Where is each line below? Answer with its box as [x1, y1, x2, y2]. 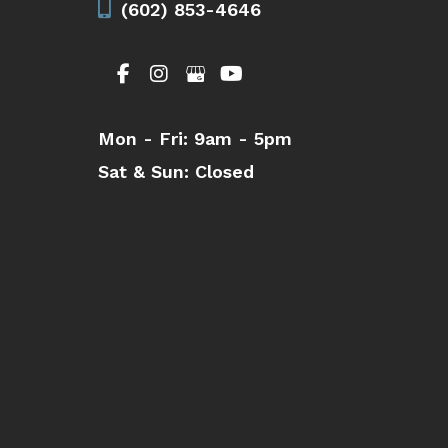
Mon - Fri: [98, 128, 189, 150]
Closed [189, 161, 255, 183]
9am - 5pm [188, 128, 293, 150]
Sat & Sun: [98, 161, 190, 183]
